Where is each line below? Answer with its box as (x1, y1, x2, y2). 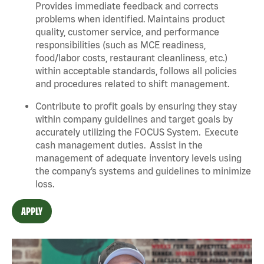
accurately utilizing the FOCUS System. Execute (35, 126, 239, 137)
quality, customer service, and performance (35, 26, 219, 37)
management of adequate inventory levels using (35, 152, 242, 163)
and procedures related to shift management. (35, 78, 231, 89)
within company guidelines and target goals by (35, 113, 233, 124)
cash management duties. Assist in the (35, 139, 203, 150)
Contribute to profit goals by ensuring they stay (35, 100, 237, 111)
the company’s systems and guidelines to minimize (35, 165, 251, 176)
